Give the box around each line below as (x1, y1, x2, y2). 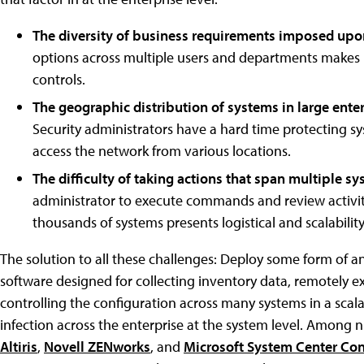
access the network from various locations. (32, 141, 291, 160)
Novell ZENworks (44, 336, 150, 356)
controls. (32, 69, 85, 89)
